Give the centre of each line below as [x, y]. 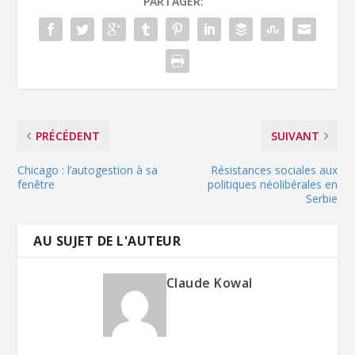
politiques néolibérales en [272, 184]
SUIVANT [295, 136]
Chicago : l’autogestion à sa [88, 170]
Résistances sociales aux [274, 170]
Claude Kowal [209, 282]
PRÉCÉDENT [68, 136]
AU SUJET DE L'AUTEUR [107, 240]
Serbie [321, 198]
